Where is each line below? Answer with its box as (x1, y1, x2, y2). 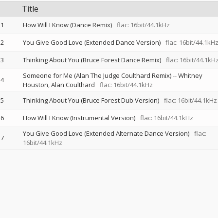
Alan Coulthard (51, 80, 95, 89)
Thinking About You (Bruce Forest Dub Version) (22, 96, 159, 105)
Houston (22, 80, 48, 89)
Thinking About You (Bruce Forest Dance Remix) (22, 55, 161, 64)
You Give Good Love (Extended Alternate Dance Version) (22, 129, 189, 138)
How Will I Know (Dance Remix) (22, 20, 112, 29)
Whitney (178, 71, 202, 80)
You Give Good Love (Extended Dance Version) (22, 38, 161, 47)
